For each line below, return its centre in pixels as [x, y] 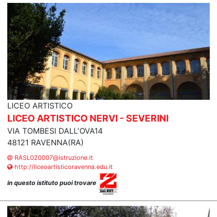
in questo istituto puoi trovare [53, 183]
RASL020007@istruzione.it [53, 158]
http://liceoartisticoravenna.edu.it [63, 167]
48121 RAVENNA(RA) [46, 142]
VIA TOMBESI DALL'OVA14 [55, 131]
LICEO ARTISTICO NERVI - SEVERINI [88, 118]
